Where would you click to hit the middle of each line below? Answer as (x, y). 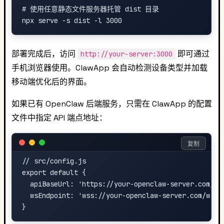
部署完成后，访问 (44, 54)
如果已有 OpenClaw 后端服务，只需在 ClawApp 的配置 (112, 104)
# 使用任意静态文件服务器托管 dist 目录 (90, 9)
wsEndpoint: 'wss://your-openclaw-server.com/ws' (120, 195)
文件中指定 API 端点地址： (59, 118)
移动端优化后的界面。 (51, 82)
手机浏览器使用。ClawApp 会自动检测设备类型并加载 (109, 68)
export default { (54, 172)
